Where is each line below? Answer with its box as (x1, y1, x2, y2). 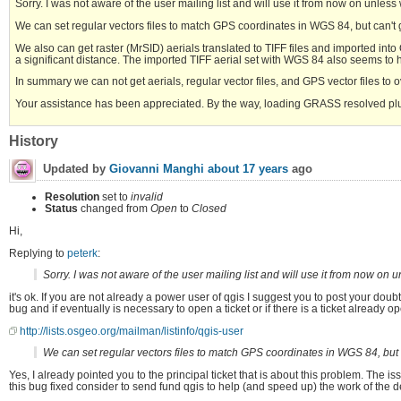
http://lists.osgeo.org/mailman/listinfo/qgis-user (20, 324, 243, 337)
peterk (67, 246, 98, 259)
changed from (78, 202, 150, 215)
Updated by (39, 162, 109, 176)
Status (45, 202, 78, 215)
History (9, 132, 58, 149)
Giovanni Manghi (109, 162, 204, 176)
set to (99, 191, 131, 203)
